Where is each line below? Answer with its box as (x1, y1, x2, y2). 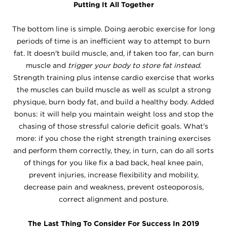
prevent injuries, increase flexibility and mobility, (28, 171, 199, 179)
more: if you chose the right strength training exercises (16, 134, 211, 142)
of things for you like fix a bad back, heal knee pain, (24, 159, 203, 167)
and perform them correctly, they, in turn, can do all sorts (13, 146, 214, 155)
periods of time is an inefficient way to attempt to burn (17, 37, 210, 45)
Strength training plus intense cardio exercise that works (13, 73, 214, 82)
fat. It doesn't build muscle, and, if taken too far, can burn (13, 49, 214, 57)
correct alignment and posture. (59, 195, 168, 203)
